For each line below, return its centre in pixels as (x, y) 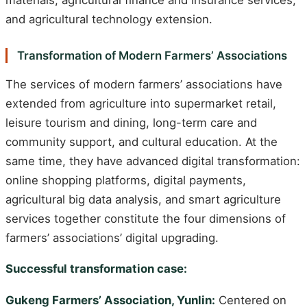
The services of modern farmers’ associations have (144, 84)
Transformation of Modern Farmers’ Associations (152, 55)
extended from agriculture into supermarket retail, (141, 103)
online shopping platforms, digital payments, (126, 180)
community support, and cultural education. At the (142, 142)
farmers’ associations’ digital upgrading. (112, 237)
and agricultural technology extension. (109, 19)
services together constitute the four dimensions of (146, 218)
